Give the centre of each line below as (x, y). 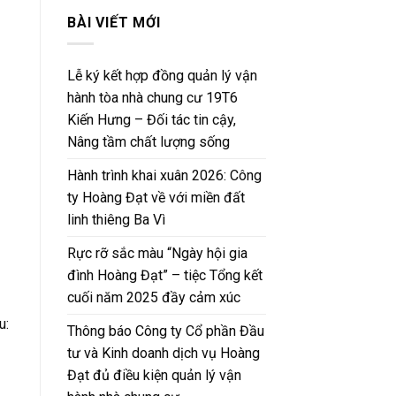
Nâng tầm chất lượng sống (148, 142)
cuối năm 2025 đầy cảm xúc (154, 298)
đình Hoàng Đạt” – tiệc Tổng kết (165, 276)
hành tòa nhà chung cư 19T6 (152, 98)
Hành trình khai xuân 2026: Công (164, 176)
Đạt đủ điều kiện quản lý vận (154, 376)
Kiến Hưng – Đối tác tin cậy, (152, 120)
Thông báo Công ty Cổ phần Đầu (166, 331)
